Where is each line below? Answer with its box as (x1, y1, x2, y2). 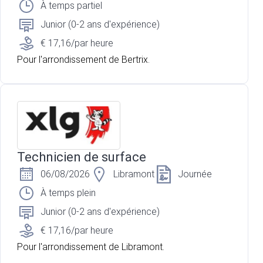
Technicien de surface (17, 150, 146, 165)
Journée (178, 168, 212, 180)
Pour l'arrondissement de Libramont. (17, 241, 164, 253)
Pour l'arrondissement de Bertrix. (17, 54, 150, 66)
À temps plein (41, 187, 96, 199)
